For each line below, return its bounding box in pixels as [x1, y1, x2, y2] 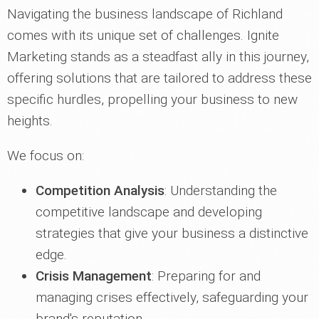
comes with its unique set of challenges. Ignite [7, 27, 279, 44]
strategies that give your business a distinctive [36, 225, 308, 242]
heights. [7, 113, 53, 130]
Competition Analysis [36, 182, 164, 199]
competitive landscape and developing [36, 204, 262, 221]
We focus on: [7, 147, 84, 164]
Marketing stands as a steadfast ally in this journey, [7, 48, 309, 66]
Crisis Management [36, 268, 152, 285]
